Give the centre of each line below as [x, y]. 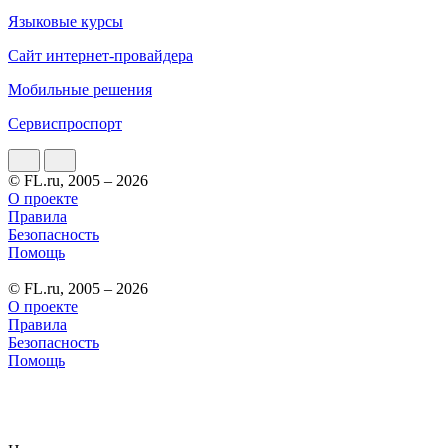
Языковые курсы [65, 21]
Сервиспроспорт [65, 123]
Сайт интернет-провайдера [100, 55]
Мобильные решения [80, 89]
